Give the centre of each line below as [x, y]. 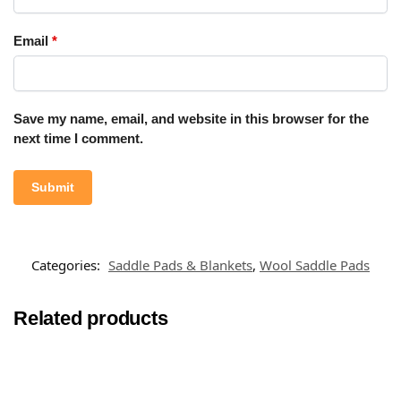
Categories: [68, 264]
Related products [91, 318]
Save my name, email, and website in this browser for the [191, 118]
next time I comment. [78, 138]
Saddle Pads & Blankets [180, 264]
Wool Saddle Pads [315, 264]
